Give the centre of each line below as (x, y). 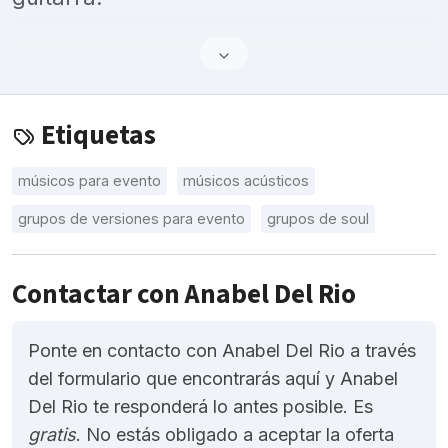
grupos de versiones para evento (131, 219)
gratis (52, 435)
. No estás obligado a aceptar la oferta (235, 435)
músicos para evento (89, 181)
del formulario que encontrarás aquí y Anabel (213, 379)
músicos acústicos (246, 181)
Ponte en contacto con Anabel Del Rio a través (222, 351)
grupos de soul (318, 219)
